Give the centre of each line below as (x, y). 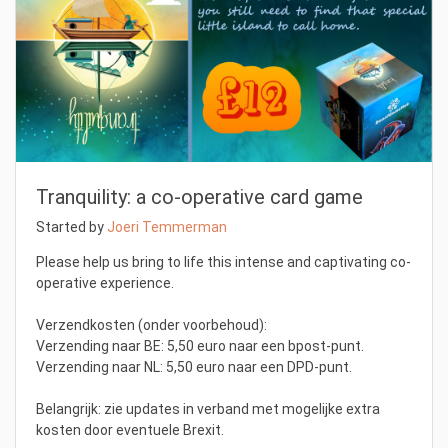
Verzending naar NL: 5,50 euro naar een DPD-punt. (194, 366)
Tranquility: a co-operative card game (199, 196)
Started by (71, 226)
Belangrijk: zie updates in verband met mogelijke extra (208, 408)
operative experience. (105, 282)
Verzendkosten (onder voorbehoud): (151, 324)
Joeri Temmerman (167, 226)
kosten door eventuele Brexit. (130, 429)
